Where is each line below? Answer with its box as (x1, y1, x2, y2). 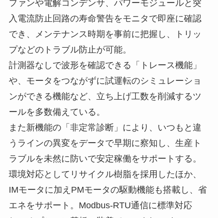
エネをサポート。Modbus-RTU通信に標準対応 (8, 200, 192, 210)
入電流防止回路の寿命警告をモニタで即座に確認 (8, 13, 201, 23)
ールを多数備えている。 (8, 107, 105, 117)
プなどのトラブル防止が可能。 (8, 44, 131, 54)
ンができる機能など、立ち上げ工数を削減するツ (8, 91, 201, 101)
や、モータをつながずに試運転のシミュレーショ (8, 75, 201, 86)
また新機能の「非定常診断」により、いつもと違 (8, 122, 201, 132)
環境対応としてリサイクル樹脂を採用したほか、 (8, 169, 201, 179)
